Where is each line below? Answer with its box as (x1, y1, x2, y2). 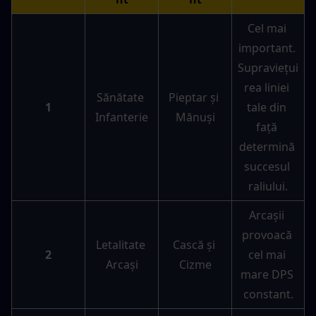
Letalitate (95, 237, 145, 253)
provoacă (241, 227, 292, 243)
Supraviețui (238, 60, 298, 76)
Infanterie (95, 109, 148, 126)
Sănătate (97, 90, 144, 106)
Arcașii (249, 207, 284, 224)
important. (238, 40, 296, 56)
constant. (243, 286, 293, 303)
